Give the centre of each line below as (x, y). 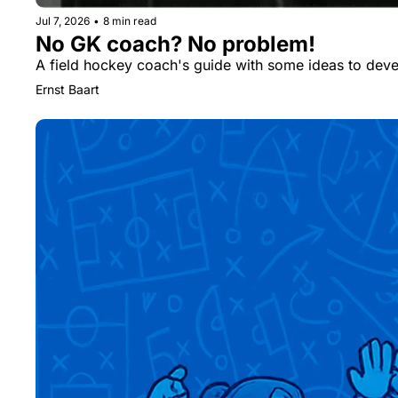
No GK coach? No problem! (175, 44)
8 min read (130, 20)
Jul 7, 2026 (63, 20)
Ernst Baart (68, 89)
